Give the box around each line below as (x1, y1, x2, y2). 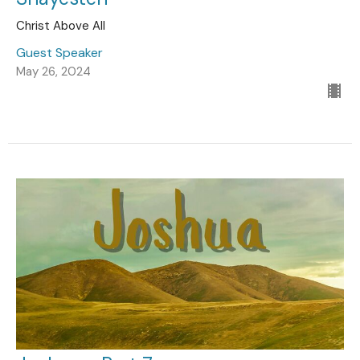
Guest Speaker (16, 43, 103, 61)
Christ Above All (16, 17, 105, 34)
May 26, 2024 (16, 63, 91, 80)
